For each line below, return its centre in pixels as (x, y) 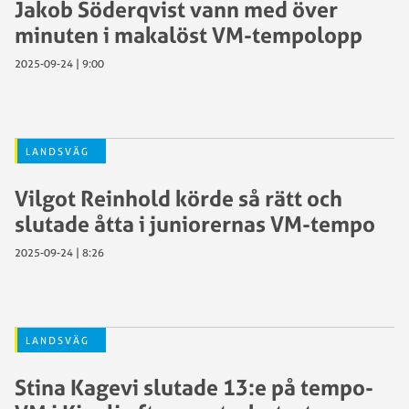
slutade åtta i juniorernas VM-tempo (195, 224)
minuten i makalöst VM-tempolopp (189, 35)
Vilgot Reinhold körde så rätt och (178, 198)
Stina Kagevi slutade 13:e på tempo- (194, 387)
